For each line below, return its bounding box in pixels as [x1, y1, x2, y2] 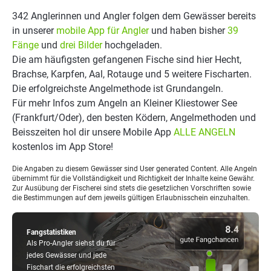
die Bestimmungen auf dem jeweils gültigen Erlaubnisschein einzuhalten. [12, 194, 250, 202]
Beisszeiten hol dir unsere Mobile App [12, 126, 174, 138]
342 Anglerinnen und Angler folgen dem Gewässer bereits [12, 10, 256, 22]
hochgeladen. [102, 39, 162, 51]
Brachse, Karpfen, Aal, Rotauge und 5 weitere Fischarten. [12, 68, 252, 80]
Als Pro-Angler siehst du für [27, 239, 116, 247]
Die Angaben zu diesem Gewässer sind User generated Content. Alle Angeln [12, 165, 257, 173]
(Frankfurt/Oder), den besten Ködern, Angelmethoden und [12, 112, 256, 123]
